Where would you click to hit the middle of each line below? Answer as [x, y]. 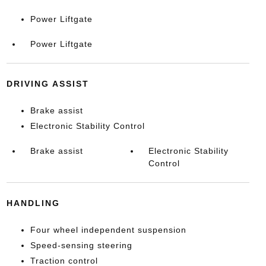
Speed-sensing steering [81, 245]
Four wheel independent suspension [108, 230]
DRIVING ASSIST [47, 84]
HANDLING [33, 203]
